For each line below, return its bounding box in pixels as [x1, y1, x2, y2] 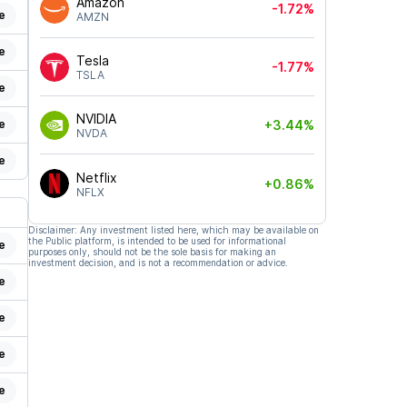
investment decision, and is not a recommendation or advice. [27, 257, 288, 268]
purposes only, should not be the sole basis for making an [27, 246, 276, 257]
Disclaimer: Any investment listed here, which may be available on [27, 224, 319, 235]
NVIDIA [75, 111, 116, 126]
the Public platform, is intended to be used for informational [27, 235, 286, 246]
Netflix [75, 169, 117, 185]
